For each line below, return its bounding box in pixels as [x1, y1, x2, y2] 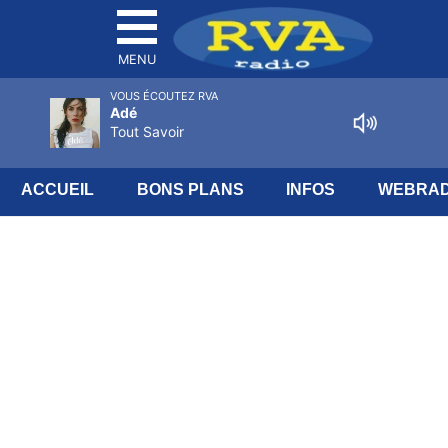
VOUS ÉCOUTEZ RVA [110, 89, 218, 103]
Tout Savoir [110, 123, 184, 140]
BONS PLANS [136, 181, 244, 198]
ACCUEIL [21, 181, 95, 198]
